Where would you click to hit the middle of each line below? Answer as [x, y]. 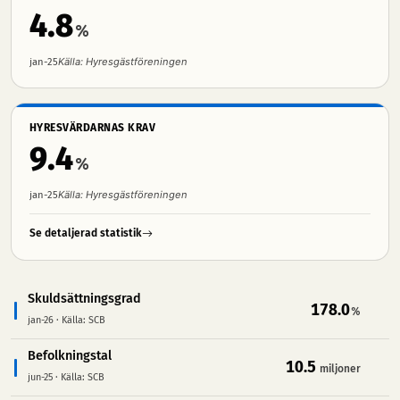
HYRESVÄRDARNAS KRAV [93, 128]
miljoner [339, 369]
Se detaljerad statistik [86, 233]
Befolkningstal [70, 356]
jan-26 [41, 320]
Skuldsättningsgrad [84, 299]
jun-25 [40, 377]
